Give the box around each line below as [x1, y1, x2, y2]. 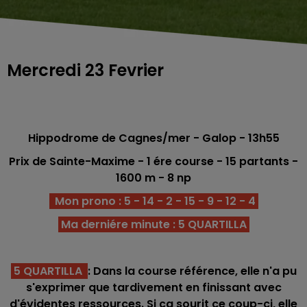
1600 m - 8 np [116, 170, 191, 186]
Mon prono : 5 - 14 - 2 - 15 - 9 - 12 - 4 [49, 193, 258, 209]
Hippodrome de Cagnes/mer [27, 130, 193, 146]
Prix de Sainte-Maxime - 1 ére [9, 153, 172, 169]
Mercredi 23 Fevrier [7, 59, 164, 82]
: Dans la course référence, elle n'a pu [87, 263, 297, 279]
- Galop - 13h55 [193, 130, 280, 146]
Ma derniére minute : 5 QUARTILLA [58, 217, 249, 232]
